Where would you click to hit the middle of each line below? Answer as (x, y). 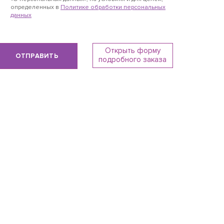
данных (21, 15)
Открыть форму (132, 50)
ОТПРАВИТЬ (37, 56)
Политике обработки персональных (113, 7)
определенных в (35, 7)
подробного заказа (133, 59)
